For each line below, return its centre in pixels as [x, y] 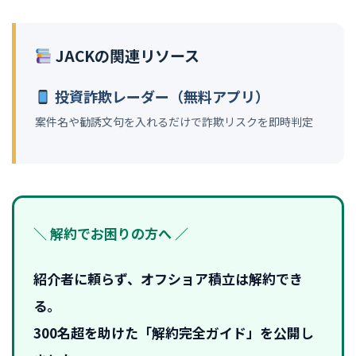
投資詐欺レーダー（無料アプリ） [160, 96]
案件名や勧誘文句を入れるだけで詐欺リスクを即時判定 [174, 121]
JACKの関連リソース [126, 56]
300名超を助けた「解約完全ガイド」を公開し [174, 332]
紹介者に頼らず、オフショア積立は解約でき [168, 278]
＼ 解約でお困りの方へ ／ [111, 234]
